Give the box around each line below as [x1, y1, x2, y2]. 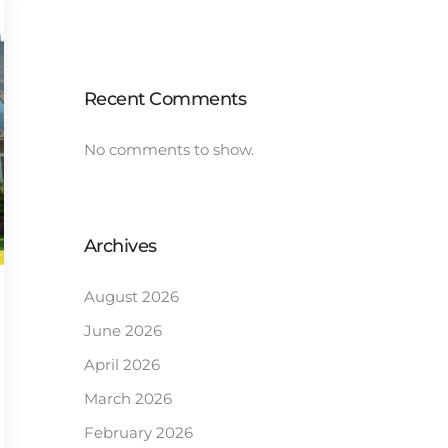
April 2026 [83, 355, 160, 374]
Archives [83, 235, 157, 257]
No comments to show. [83, 140, 254, 159]
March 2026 [83, 389, 172, 408]
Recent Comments [83, 88, 246, 110]
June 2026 [83, 321, 162, 340]
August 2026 [83, 287, 179, 306]
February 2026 [83, 423, 193, 442]
